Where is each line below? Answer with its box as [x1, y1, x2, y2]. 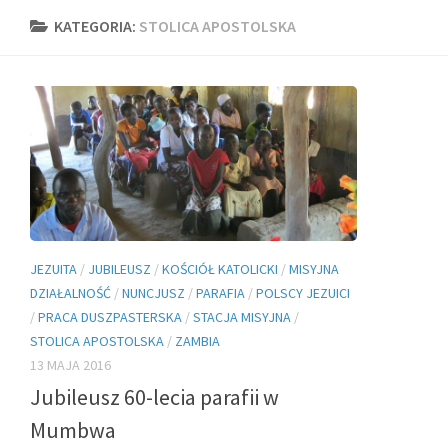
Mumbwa [30, 415, 116, 444]
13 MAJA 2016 [30, 355, 111, 374]
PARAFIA [196, 283, 245, 302]
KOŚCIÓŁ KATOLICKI [162, 259, 278, 278]
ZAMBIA [175, 331, 220, 350]
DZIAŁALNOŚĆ [30, 283, 111, 302]
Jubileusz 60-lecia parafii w [30, 382, 279, 411]
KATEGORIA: [54, 16, 139, 37]
